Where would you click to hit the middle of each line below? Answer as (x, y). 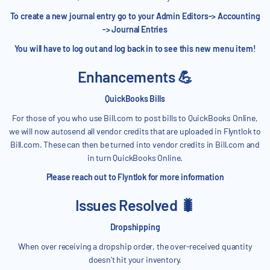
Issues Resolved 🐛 (135, 205)
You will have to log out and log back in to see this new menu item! (135, 49)
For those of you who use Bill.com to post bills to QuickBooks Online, (135, 118)
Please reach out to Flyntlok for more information (135, 177)
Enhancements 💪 (135, 77)
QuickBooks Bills (135, 99)
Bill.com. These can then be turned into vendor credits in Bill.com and (135, 145)
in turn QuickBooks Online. (135, 158)
